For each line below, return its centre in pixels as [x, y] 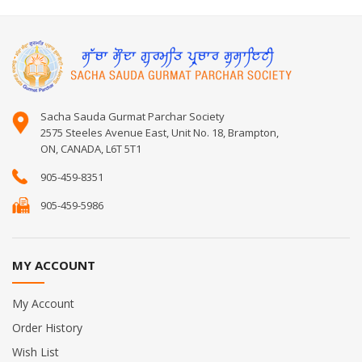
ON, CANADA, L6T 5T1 [91, 148]
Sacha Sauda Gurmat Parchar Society [133, 116]
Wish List [36, 351]
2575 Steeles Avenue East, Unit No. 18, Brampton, [160, 132]
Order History [47, 327]
